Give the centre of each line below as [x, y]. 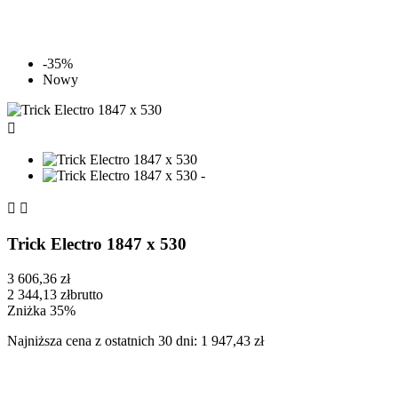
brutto [87, 294]
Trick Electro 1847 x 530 [97, 243]
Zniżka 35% [41, 310]
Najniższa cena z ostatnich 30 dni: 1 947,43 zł [135, 340]
